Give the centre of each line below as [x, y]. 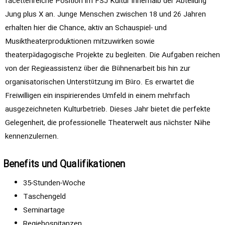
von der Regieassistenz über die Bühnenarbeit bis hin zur [98, 69]
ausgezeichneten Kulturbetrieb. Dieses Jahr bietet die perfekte [108, 109]
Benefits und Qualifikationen [64, 165]
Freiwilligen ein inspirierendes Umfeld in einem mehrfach [97, 96]
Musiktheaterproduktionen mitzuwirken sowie [80, 42]
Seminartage [44, 210]
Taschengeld [44, 197]
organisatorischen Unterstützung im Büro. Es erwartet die [100, 82]
